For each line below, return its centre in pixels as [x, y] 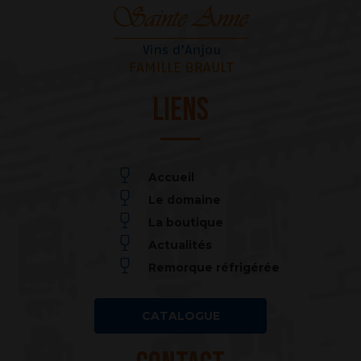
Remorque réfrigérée [214, 267]
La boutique [186, 222]
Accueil [172, 177]
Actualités [180, 245]
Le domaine [185, 199]
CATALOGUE [180, 316]
